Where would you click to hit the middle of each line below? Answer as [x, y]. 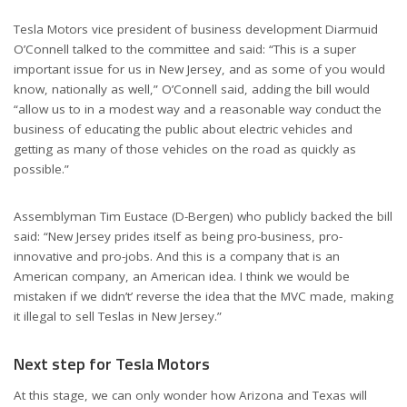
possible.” [41, 169]
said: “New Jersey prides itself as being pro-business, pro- [178, 236]
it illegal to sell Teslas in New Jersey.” [118, 316]
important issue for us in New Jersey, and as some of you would [199, 69]
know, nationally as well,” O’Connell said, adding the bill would [192, 89]
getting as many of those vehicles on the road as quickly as [185, 149]
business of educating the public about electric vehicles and [183, 129]
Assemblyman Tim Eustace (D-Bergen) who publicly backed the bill [203, 216]
